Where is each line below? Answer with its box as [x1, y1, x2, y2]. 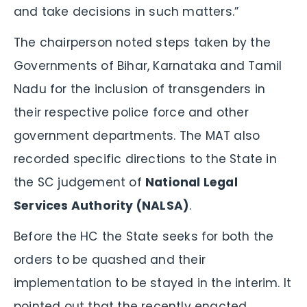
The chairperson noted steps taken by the [14, 34, 271, 51]
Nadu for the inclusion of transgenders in [14, 80, 266, 97]
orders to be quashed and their [14, 251, 206, 268]
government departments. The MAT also [14, 127, 260, 144]
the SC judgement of [14, 173, 145, 191]
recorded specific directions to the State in [14, 150, 277, 167]
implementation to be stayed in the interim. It [14, 274, 292, 291]
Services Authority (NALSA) [14, 197, 190, 214]
